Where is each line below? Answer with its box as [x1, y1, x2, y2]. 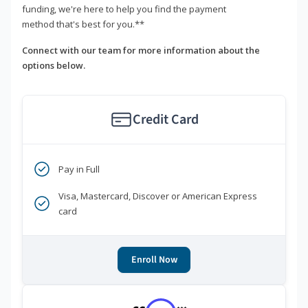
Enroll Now [131, 253, 177, 267]
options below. [22, 59, 85, 72]
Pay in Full [58, 163, 100, 176]
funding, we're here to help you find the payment [22, 3, 226, 16]
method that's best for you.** [22, 18, 144, 31]
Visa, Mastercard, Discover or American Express [58, 190, 257, 203]
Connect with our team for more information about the [22, 44, 260, 57]
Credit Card [132, 110, 199, 130]
